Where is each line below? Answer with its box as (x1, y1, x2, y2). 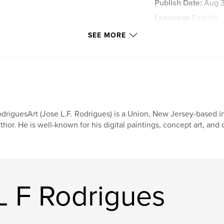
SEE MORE (88, 30, 126, 39)
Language (154, 12, 190, 23)
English (190, 12, 218, 23)
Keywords (154, 27, 190, 38)
